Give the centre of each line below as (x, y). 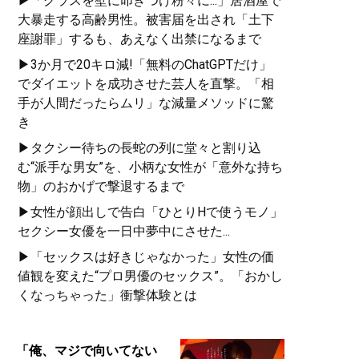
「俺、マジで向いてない (87, 350)
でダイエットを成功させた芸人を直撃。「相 (146, 83)
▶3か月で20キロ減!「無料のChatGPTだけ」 (145, 64)
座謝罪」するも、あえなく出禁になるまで (139, 38)
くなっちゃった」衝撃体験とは (107, 295)
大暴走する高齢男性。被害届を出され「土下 (146, 19)
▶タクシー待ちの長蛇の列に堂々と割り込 (139, 147)
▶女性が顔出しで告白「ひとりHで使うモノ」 (150, 212)
